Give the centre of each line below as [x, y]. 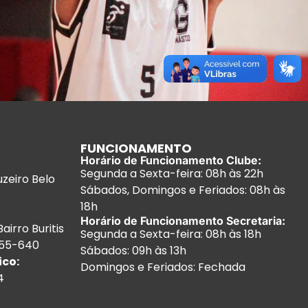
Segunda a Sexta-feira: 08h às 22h [172, 174]
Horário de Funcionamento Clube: [170, 160]
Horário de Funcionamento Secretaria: [183, 221]
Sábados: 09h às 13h [133, 251]
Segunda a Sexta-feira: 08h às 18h [170, 234]
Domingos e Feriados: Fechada [163, 267]
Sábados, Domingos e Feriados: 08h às [183, 190]
